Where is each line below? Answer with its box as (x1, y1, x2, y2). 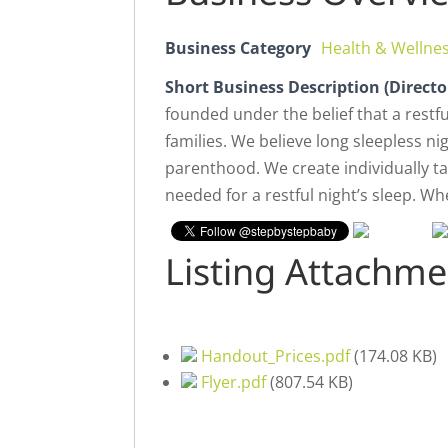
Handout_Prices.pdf (201, 345, 351, 368)
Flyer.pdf (201, 371, 267, 394)
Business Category (165, 37, 312, 60)
